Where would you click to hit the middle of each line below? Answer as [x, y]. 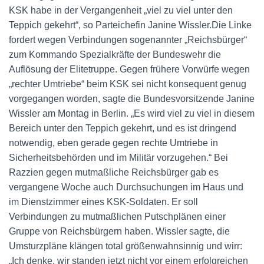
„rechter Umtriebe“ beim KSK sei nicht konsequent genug [128, 84]
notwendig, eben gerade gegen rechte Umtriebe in [113, 143]
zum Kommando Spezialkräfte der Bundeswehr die [115, 55]
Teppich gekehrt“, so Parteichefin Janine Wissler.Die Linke [130, 25]
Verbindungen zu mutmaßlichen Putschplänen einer [117, 217]
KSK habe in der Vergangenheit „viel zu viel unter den [121, 10]
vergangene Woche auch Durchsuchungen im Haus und [126, 187]
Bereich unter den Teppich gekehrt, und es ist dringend [123, 128]
